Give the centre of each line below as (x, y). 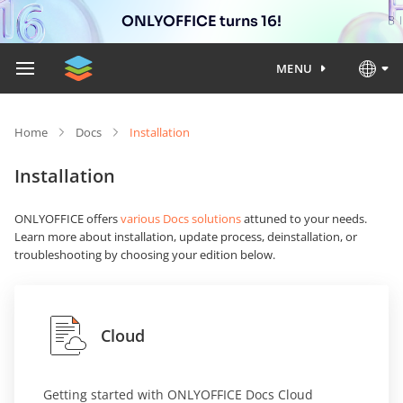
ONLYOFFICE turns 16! (201, 21)
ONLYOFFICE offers (67, 219)
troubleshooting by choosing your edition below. (145, 255)
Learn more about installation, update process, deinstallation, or (186, 237)
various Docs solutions (181, 219)
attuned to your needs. (304, 219)
